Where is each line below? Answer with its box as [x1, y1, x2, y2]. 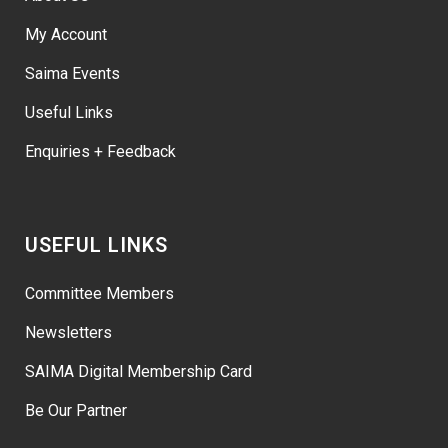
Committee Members [25, 284, 174, 304]
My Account [25, 25, 107, 45]
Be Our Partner [25, 401, 127, 421]
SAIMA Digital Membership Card [25, 362, 252, 382]
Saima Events [25, 64, 120, 84]
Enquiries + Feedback [25, 142, 176, 162]
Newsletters [25, 323, 112, 343]
